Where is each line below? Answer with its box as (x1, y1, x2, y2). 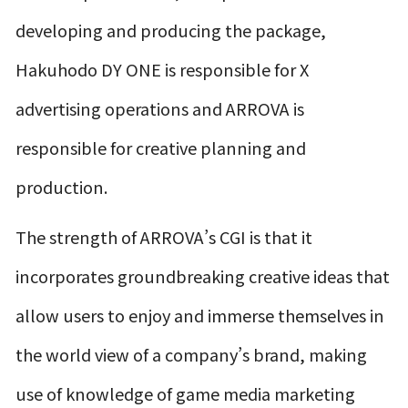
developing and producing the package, (15, 18, 327, 43)
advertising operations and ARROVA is (15, 97, 305, 121)
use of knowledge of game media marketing (15, 381, 356, 405)
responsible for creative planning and (15, 136, 307, 160)
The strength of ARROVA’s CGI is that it (15, 224, 313, 249)
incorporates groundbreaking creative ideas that (15, 263, 391, 288)
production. (15, 175, 108, 199)
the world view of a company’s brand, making (15, 342, 368, 366)
